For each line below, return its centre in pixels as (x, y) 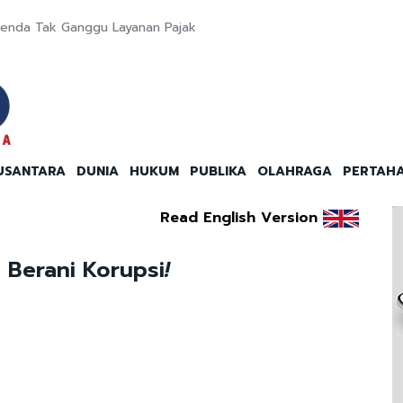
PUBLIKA (218, 172)
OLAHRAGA (295, 172)
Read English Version (238, 218)
